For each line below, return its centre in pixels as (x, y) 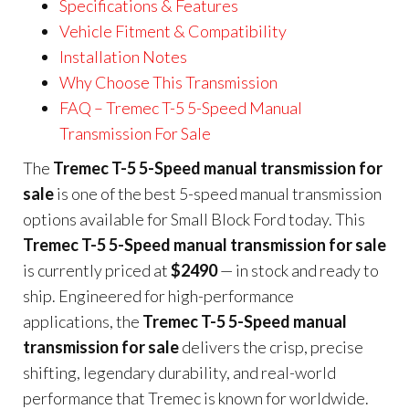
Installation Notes (123, 57)
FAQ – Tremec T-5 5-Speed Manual (181, 108)
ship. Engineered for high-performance (158, 296)
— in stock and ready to (298, 270)
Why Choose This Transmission (168, 82)
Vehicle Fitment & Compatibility (173, 31)
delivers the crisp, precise (271, 347)
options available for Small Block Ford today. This (194, 219)
